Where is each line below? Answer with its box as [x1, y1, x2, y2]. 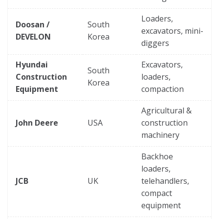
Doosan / [16, 19, 50, 30]
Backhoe [141, 151, 173, 162]
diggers [141, 37, 169, 48]
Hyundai [16, 59, 48, 70]
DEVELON [16, 31, 51, 42]
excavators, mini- [141, 25, 203, 36]
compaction [141, 83, 184, 94]
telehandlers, [141, 175, 189, 186]
